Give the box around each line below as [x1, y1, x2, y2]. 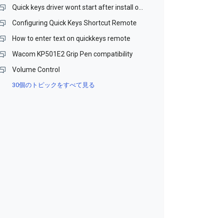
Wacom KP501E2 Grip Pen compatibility [12, 50, 133, 58]
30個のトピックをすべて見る [12, 81, 95, 89]
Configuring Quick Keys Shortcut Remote [12, 19, 137, 27]
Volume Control [12, 66, 60, 73]
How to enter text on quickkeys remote [12, 35, 131, 42]
